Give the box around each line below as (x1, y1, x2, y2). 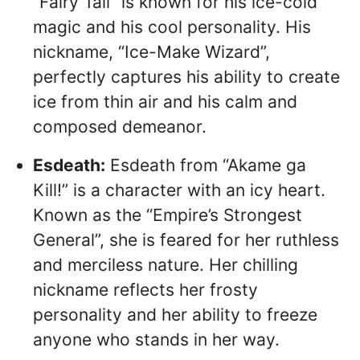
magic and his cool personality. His (33, 16, 311, 37)
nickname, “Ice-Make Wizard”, (33, 41, 270, 62)
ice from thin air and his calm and (33, 91, 297, 112)
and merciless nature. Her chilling (33, 254, 298, 275)
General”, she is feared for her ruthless (33, 229, 339, 250)
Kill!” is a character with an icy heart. (33, 179, 325, 200)
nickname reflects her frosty (33, 279, 258, 300)
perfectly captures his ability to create (33, 66, 340, 87)
